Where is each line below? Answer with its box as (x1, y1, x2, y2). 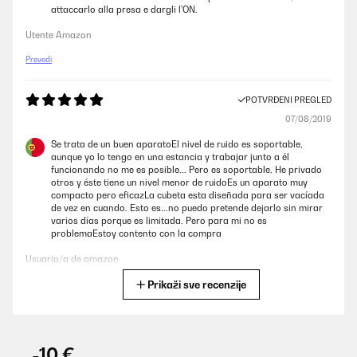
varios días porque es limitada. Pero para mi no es (51, 215, 267, 226)
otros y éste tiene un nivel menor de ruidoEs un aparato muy (51, 177, 308, 188)
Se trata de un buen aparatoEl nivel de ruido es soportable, (51, 139, 303, 150)
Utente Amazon (25, 29, 92, 41)
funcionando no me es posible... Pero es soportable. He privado (51, 164, 322, 175)
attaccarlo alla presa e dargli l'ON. (51, 4, 198, 15)
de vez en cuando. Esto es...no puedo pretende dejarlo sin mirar (51, 202, 323, 214)
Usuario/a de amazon (25, 253, 119, 265)
